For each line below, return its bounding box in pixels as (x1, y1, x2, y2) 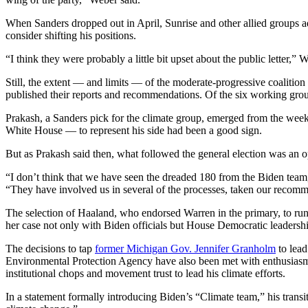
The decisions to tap (5, 242, 95, 254)
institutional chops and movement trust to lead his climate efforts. (5, 267, 285, 279)
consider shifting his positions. (5, 29, 136, 41)
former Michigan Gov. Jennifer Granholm (95, 242, 276, 254)
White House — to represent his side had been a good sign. (5, 124, 262, 136)
